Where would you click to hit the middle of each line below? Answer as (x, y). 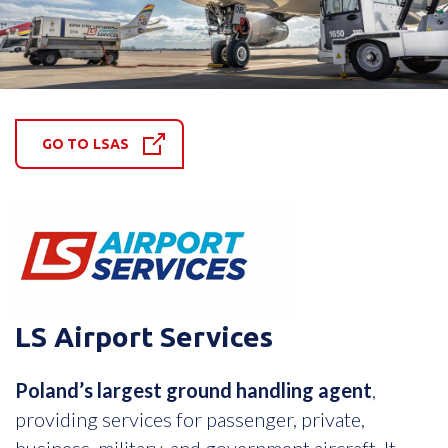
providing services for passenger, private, (190, 419)
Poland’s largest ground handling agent (193, 390)
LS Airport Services (144, 336)
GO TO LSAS (87, 143)
